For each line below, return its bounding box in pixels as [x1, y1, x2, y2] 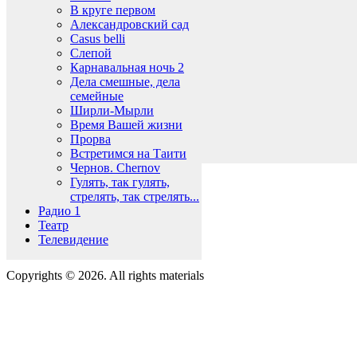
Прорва [70, 132, 111, 146]
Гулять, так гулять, [70, 175, 170, 189]
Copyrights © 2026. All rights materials [6, 269, 204, 282]
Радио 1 [38, 204, 80, 218]
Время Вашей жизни [70, 118, 182, 131]
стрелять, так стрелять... [70, 190, 199, 203]
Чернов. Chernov [70, 161, 160, 175]
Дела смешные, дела [70, 75, 180, 88]
